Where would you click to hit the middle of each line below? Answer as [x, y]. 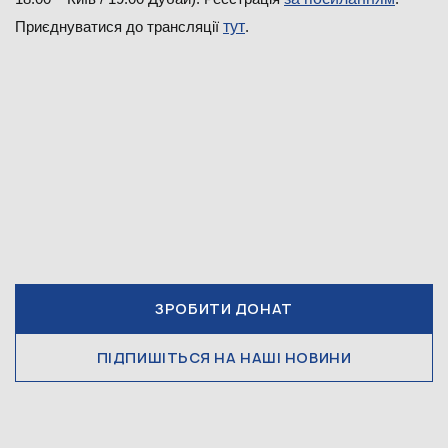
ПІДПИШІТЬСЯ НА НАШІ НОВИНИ [224, 357]
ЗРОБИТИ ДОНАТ [224, 308]
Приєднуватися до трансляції [119, 26]
